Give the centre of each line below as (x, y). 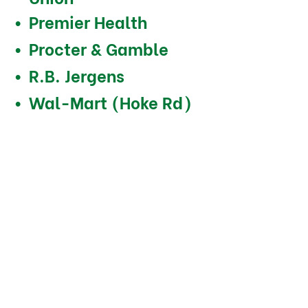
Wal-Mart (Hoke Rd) (110, 101)
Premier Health (88, 21)
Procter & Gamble (98, 47)
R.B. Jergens (76, 74)
